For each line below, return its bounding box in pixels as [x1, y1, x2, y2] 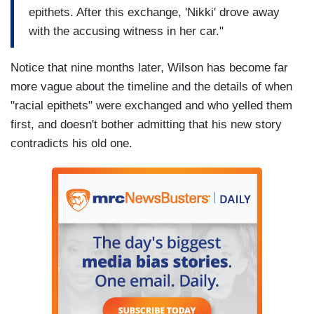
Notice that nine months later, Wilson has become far [11, 61, 288, 75]
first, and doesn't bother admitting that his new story [11, 118, 282, 132]
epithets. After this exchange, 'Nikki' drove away [29, 5, 280, 19]
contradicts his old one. [11, 137, 132, 151]
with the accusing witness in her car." [29, 24, 224, 38]
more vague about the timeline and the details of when [11, 80, 292, 94]
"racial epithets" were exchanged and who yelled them [11, 99, 292, 113]
